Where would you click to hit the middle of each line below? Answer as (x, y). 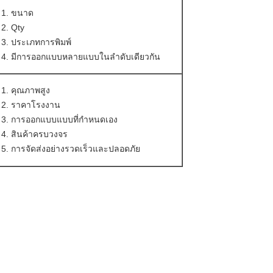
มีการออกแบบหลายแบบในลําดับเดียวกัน (86, 57)
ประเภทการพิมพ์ (41, 42)
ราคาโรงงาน (36, 105)
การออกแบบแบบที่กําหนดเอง (64, 119)
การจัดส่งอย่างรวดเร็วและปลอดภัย (76, 149)
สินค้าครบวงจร (39, 134)
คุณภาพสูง (30, 90)
